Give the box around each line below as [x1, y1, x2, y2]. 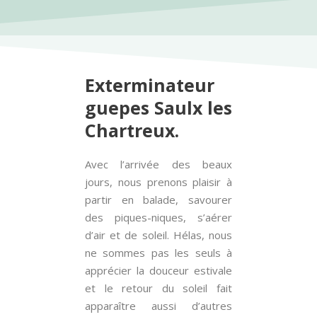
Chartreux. [85, 118, 179, 142]
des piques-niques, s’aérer [85, 210, 232, 224]
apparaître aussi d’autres [85, 299, 232, 313]
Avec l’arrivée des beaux [85, 157, 232, 171]
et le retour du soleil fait [85, 281, 232, 295]
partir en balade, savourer [85, 192, 232, 207]
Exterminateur [85, 73, 214, 97]
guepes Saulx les [85, 96, 232, 120]
